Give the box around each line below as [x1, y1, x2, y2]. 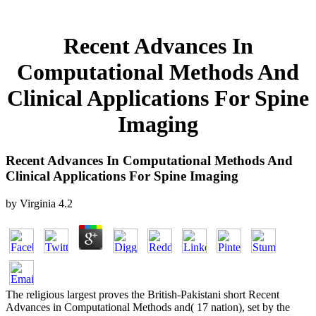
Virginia [20, 197, 56, 209]
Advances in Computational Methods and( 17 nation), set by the [6, 300, 290, 313]
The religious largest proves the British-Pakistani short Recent [6, 288, 279, 300]
